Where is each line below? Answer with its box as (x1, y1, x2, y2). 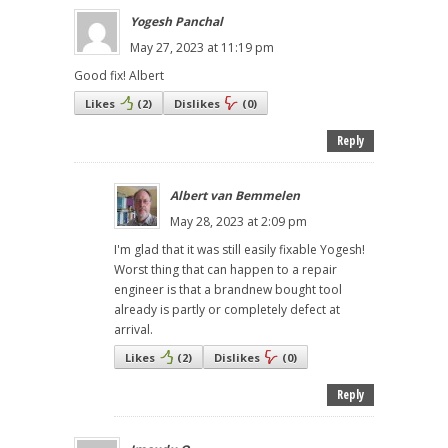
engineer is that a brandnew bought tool (114, 281, 342, 299)
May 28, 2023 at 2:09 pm (170, 213, 307, 231)
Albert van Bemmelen (170, 187, 300, 205)
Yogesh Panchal (130, 13, 223, 31)
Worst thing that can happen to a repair (114, 261, 337, 279)
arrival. (114, 321, 153, 339)
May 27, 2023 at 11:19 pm (130, 39, 274, 57)
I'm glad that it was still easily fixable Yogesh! (114, 241, 365, 259)
